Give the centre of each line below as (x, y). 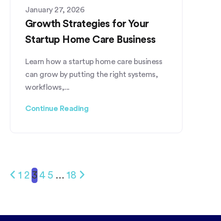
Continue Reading (57, 108)
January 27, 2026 (55, 10)
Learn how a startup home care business (93, 61)
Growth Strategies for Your (87, 24)
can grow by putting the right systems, (92, 74)
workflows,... (47, 87)
